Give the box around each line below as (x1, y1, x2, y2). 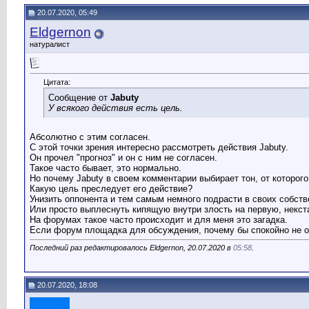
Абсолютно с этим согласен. (30, 132, 150, 143)
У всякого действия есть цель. (48, 103, 183, 114)
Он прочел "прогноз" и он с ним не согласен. (30, 152, 217, 163)
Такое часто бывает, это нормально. (30, 163, 181, 174)
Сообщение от (48, 92, 110, 103)
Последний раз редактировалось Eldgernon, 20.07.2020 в (30, 243, 233, 252)
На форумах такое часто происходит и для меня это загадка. (30, 215, 288, 226)
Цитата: (43, 78, 70, 87)
